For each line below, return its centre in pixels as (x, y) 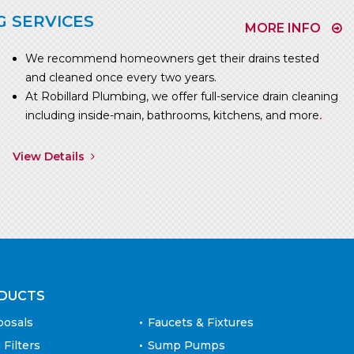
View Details (48, 156)
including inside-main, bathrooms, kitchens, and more (172, 115)
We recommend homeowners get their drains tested (172, 58)
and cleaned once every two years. (121, 77)
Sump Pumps (187, 345)
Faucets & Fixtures (201, 322)
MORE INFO (283, 28)
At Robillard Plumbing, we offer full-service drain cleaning (181, 96)
